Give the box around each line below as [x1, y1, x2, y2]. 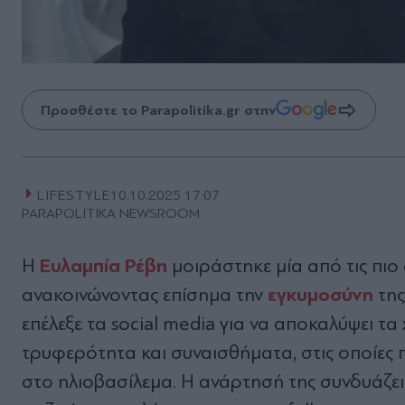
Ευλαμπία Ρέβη [40, 254, 167, 278]
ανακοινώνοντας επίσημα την [22, 284, 268, 306]
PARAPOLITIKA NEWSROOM [22, 205, 200, 222]
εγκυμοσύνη [268, 283, 378, 307]
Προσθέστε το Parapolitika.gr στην [41, 101, 276, 118]
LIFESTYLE [36, 187, 110, 204]
